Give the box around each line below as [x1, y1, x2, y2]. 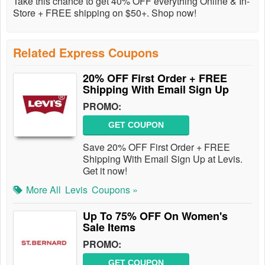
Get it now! [83, 164, 127, 177]
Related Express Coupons [13, 44, 159, 61]
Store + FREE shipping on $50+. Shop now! [13, 6, 196, 20]
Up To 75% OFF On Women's [83, 208, 228, 224]
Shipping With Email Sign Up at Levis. [83, 152, 243, 166]
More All [26, 183, 61, 196]
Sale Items [83, 219, 135, 235]
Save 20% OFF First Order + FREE [83, 140, 230, 154]
